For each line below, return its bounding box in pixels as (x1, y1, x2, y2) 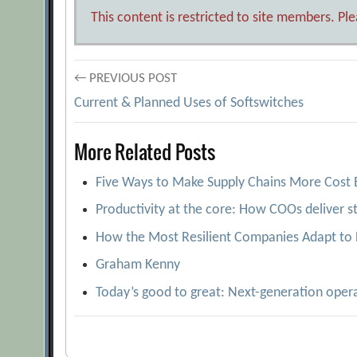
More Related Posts (74, 137, 215, 166)
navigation (74, 112, 189, 154)
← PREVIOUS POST (74, 72, 178, 85)
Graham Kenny (96, 257, 181, 273)
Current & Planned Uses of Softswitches (74, 96, 304, 111)
